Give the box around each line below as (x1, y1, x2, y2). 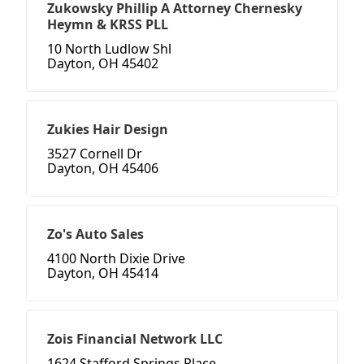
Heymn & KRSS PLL (47, 15, 168, 34)
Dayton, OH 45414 (47, 264, 158, 283)
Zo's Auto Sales (47, 225, 144, 244)
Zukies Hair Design (47, 120, 168, 139)
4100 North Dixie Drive (47, 249, 185, 268)
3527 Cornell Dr (47, 145, 142, 163)
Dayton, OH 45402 (47, 54, 158, 73)
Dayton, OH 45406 (47, 159, 158, 178)
